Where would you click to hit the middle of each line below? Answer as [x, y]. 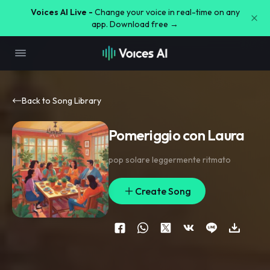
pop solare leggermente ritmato [170, 160]
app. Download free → [135, 24]
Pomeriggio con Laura [177, 135]
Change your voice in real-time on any [167, 12]
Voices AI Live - [61, 12]
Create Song [163, 191]
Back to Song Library [61, 101]
